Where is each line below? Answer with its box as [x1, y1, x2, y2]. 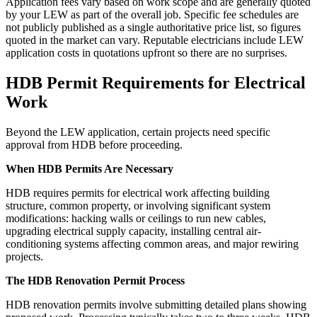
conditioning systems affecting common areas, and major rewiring [6, 238, 299, 250]
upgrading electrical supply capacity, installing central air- [6, 225, 261, 238]
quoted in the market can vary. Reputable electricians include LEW [6, 34, 304, 47]
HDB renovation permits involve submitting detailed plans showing [6, 299, 306, 311]
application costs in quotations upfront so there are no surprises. [6, 47, 287, 59]
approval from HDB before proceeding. [6, 139, 183, 151]
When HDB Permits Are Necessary [6, 163, 173, 175]
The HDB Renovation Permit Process [6, 275, 185, 287]
